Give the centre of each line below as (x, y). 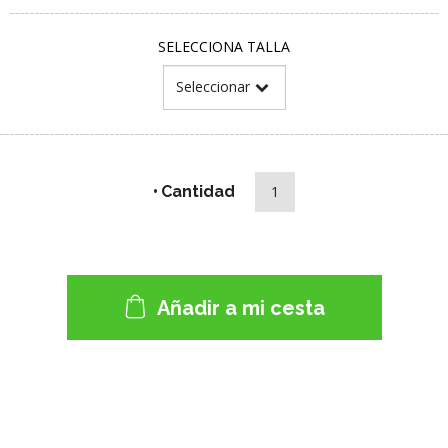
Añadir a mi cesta (238, 307)
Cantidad (198, 192)
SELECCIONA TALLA (224, 46)
